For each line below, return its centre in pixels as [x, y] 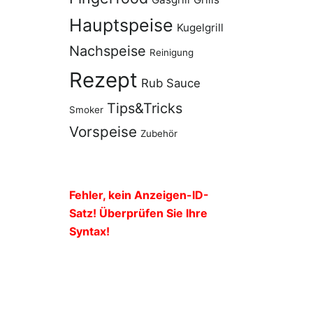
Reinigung [171, 52]
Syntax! [89, 231]
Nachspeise [107, 51]
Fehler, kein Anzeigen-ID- [139, 195]
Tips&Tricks [144, 108]
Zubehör [159, 133]
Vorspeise [103, 131]
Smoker [86, 109]
